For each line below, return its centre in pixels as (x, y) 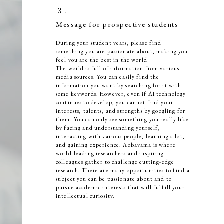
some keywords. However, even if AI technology (121, 94)
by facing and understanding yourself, (108, 128)
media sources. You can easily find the (108, 77)
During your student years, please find (109, 43)
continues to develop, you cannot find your (115, 103)
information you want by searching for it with (119, 86)
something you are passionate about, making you (122, 52)
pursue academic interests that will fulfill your (120, 188)
